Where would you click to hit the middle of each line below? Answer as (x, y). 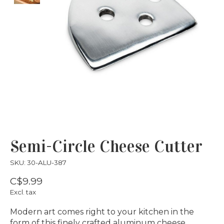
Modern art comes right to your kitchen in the (102, 211)
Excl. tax (23, 192)
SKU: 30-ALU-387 (38, 162)
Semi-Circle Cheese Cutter (106, 146)
